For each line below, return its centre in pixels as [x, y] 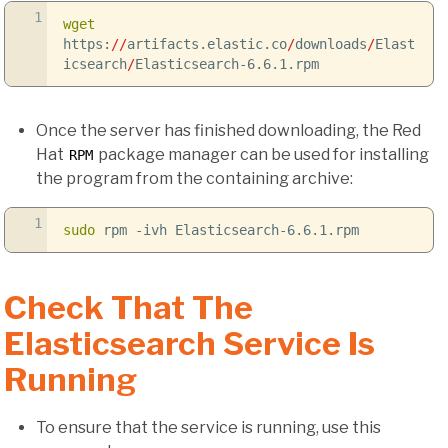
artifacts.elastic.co [206, 44]
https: [86, 44]
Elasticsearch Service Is [189, 343]
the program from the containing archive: [194, 179]
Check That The [128, 307]
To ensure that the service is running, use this [208, 428]
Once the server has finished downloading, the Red [228, 131]
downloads [330, 44]
